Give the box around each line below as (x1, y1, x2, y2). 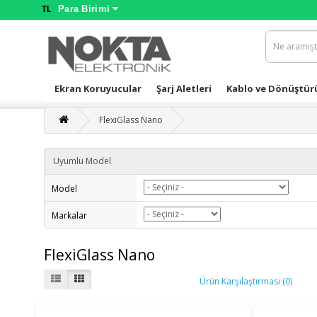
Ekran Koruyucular (54, 82, 142, 95)
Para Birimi (57, 3, 110, 14)
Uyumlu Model (53, 155, 111, 167)
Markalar (52, 209, 87, 221)
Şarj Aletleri (156, 82, 212, 95)
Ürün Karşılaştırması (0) (200, 275, 293, 287)
